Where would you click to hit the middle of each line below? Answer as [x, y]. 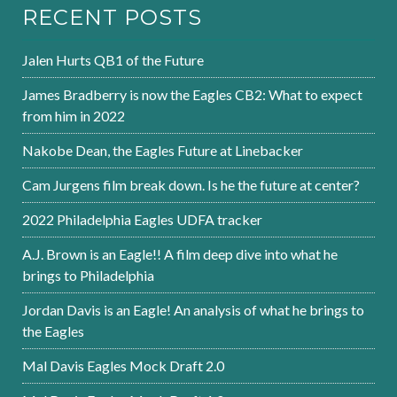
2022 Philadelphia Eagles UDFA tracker [142, 220]
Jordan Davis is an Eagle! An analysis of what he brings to [193, 310]
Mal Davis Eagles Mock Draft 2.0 [123, 366]
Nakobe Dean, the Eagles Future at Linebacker [163, 151]
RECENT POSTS [112, 18]
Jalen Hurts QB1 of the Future [113, 60]
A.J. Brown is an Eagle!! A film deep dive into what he [180, 254]
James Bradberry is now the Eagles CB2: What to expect [192, 95]
